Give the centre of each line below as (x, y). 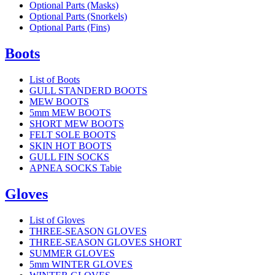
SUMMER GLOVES (72, 253)
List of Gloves (57, 220)
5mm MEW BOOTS (70, 112)
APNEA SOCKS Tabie (76, 168)
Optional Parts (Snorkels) (78, 16)
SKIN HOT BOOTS (71, 145)
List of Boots (55, 79)
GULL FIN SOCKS (69, 157)
